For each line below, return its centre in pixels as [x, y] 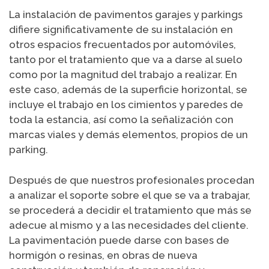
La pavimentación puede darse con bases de [119, 240]
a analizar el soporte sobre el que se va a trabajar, [130, 195]
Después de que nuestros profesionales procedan [132, 180]
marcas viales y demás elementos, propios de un [128, 135]
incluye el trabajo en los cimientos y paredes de [126, 105]
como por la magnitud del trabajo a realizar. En [123, 75]
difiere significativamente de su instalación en [121, 30]
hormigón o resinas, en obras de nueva [103, 255]
